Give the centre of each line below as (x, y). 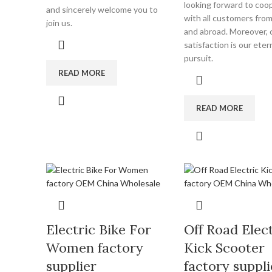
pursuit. (198, 58)
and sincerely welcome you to (102, 9)
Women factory (95, 248)
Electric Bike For (99, 229)
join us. (59, 23)
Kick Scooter (224, 248)
